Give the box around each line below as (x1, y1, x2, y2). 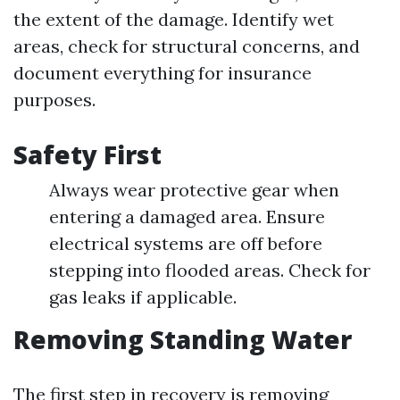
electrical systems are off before (49, 232, 322, 254)
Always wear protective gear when (49, 179, 339, 201)
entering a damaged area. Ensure (49, 205, 325, 228)
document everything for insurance (13, 62, 312, 84)
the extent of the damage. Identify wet (13, 8, 334, 30)
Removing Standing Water (13, 322, 352, 356)
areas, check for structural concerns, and (13, 35, 360, 57)
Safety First (13, 137, 162, 171)
